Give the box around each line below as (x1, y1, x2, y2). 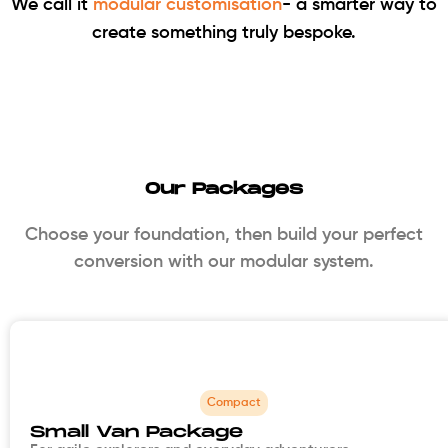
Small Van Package (30, 422, 243, 442)
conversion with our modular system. (74, 253, 374, 272)
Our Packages (145, 180, 303, 200)
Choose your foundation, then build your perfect (25, 226, 423, 245)
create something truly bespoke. (92, 24, 356, 43)
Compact (207, 396, 261, 409)
